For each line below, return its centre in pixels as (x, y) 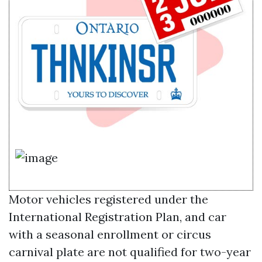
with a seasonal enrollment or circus (110, 235)
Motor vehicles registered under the (108, 199)
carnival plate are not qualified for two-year (130, 252)
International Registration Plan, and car (118, 217)
